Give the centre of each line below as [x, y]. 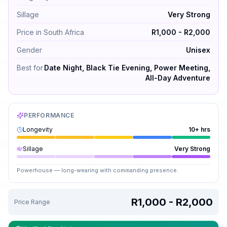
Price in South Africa [50, 32]
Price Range [32, 202]
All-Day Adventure [178, 78]
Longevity [38, 129]
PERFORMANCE [49, 115]
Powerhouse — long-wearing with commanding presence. [98, 170]
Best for [30, 68]
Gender [29, 50]
